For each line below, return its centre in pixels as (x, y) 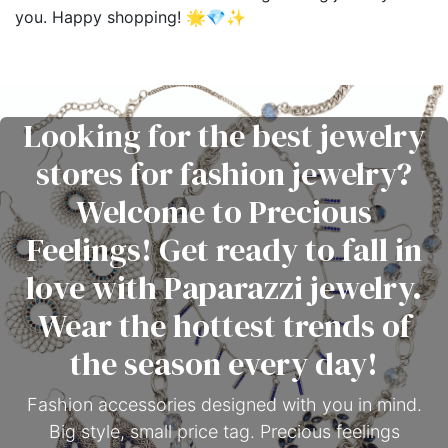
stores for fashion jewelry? (224, 174)
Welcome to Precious (224, 212)
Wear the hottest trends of (224, 326)
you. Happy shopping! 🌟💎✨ (130, 17)
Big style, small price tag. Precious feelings (224, 432)
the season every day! (224, 364)
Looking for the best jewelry (224, 136)
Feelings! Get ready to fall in (224, 250)
